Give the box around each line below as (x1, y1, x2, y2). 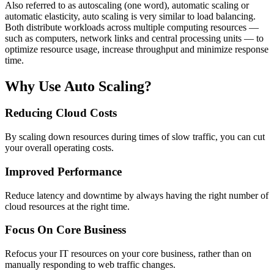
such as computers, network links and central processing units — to (5, 32, 264, 43)
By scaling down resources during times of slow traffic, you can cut (5, 131, 265, 143)
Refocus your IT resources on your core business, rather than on (5, 248, 251, 259)
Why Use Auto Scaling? (5, 78, 152, 94)
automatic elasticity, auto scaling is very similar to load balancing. (5, 10, 256, 21)
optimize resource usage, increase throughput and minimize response (5, 43, 268, 54)
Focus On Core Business (5, 223, 126, 237)
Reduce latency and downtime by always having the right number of (5, 190, 268, 201)
